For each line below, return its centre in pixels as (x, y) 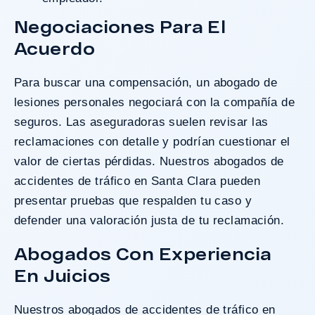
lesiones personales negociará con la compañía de (155, 102)
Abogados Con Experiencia (143, 253)
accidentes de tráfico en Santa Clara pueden (137, 181)
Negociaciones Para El (120, 26)
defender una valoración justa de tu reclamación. (149, 220)
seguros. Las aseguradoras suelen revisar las (141, 122)
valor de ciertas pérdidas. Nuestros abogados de (149, 161)
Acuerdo (55, 48)
